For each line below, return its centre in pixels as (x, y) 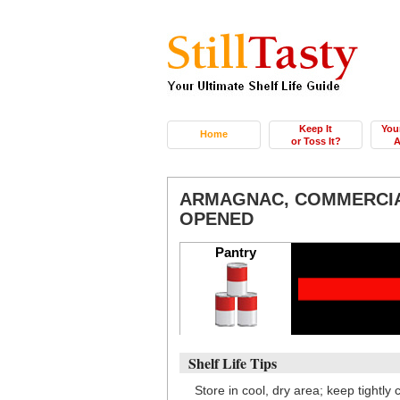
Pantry (236, 252)
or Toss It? (316, 141)
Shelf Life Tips (233, 362)
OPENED (217, 219)
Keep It (316, 129)
